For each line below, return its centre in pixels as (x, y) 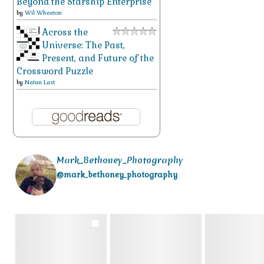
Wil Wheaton (43, 13)
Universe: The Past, (83, 45)
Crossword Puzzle (55, 71)
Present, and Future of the (98, 58)
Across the (65, 32)
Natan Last (40, 82)
